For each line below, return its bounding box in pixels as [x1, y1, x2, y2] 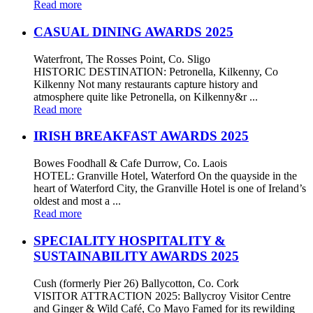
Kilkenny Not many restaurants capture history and [34, 78, 258, 90]
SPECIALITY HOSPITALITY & [34, 233, 226, 248]
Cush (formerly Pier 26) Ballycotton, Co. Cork [34, 277, 239, 289]
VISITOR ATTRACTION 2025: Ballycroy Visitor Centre [34, 289, 291, 302]
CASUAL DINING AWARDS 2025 [34, 24, 233, 39]
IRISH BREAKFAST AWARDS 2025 [34, 129, 249, 144]
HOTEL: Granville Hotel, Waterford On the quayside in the [34, 170, 297, 182]
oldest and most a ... [34, 195, 121, 208]
